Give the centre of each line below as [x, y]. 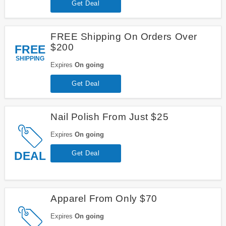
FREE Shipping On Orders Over [124, 36]
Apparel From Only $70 [104, 198]
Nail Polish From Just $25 [109, 117]
